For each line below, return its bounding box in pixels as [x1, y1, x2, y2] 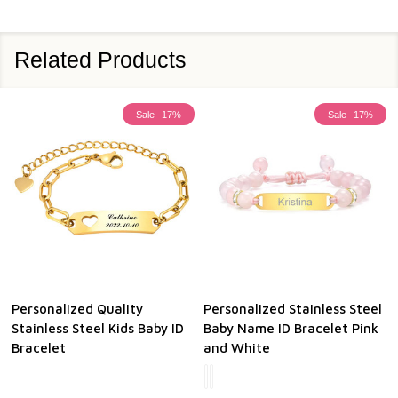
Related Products [14, 47, 187, 73]
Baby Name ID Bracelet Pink [203, 321, 378, 337]
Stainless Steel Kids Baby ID [12, 321, 184, 337]
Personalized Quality [12, 301, 143, 317]
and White [203, 340, 270, 356]
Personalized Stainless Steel [203, 301, 382, 317]
